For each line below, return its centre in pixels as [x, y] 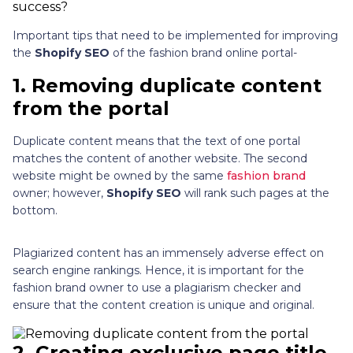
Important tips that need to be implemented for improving [175, 35]
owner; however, [59, 193]
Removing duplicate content [176, 85]
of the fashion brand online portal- [203, 52]
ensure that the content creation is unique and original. [165, 305]
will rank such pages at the [255, 193]
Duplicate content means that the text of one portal [156, 141]
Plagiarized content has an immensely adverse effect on [168, 253]
